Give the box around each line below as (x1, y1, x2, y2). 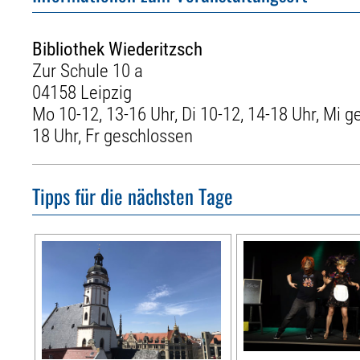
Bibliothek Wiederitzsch (32, 38, 203, 60)
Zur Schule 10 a (32, 59, 144, 82)
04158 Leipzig (32, 81, 133, 104)
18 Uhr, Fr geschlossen (32, 125, 194, 147)
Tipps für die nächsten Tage (32, 181, 234, 211)
